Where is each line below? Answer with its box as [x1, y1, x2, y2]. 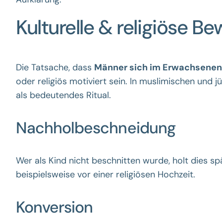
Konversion [16, 197, 93, 218]
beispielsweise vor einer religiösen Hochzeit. [16, 168, 195, 180]
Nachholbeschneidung [16, 117, 175, 138]
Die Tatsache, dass [16, 61, 94, 73]
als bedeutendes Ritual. [16, 89, 111, 101]
